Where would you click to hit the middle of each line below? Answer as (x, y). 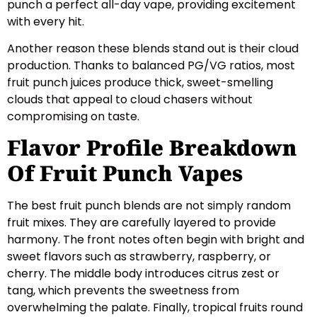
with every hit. (46, 21)
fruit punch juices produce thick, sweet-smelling (140, 83)
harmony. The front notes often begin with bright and (156, 240)
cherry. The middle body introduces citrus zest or (143, 274)
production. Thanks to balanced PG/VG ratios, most (151, 66)
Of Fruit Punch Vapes (125, 173)
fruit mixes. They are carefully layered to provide (142, 223)
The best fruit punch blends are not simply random (149, 206)
